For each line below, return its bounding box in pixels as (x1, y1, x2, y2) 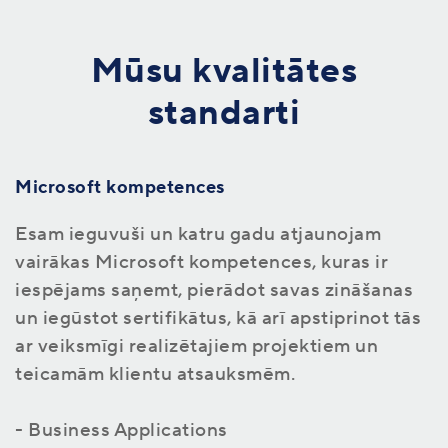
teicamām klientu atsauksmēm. (15, 361, 295, 386)
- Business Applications (15, 417, 228, 442)
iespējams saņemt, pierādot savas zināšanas (15, 277, 413, 302)
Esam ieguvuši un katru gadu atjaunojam (15, 221, 381, 246)
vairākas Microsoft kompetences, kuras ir (15, 249, 388, 274)
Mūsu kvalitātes (90, 48, 358, 94)
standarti (147, 90, 301, 136)
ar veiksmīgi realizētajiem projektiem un (15, 333, 378, 358)
